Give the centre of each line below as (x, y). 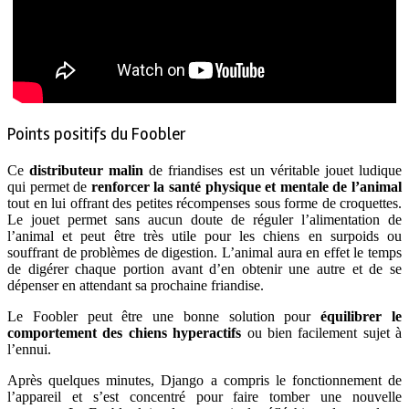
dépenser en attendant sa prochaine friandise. (136, 285)
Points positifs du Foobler (97, 134)
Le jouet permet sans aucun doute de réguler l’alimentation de (204, 219)
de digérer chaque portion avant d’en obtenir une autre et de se (204, 268)
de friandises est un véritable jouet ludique (273, 170)
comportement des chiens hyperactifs (125, 332)
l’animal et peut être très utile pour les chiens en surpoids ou (204, 236)
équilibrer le (362, 316)
